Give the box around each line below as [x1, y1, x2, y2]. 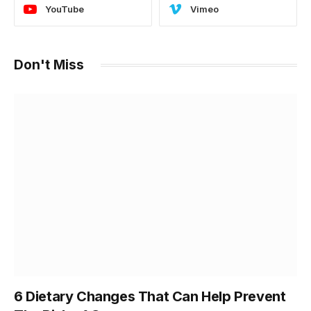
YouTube [45, 3, 84, 15]
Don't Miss [14, 56, 84, 73]
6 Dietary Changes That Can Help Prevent [14, 287, 286, 305]
